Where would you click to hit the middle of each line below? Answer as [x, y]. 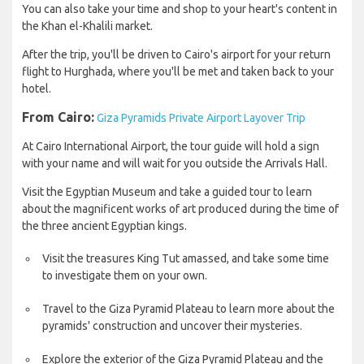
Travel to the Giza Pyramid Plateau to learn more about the [188, 309]
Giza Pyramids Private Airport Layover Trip [201, 118]
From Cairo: [58, 117]
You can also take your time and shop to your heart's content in [180, 9]
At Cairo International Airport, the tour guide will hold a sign [171, 147]
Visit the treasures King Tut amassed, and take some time [186, 259]
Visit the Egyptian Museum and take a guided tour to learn [167, 192]
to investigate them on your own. [125, 276]
